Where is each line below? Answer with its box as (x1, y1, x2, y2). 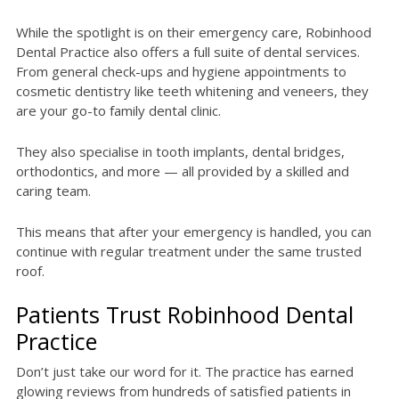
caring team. (16, 182, 91, 200)
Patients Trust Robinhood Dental (16, 299, 354, 330)
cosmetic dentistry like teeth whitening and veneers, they (16, 82, 369, 101)
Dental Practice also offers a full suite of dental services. (16, 43, 360, 61)
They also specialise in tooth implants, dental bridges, (16, 142, 345, 161)
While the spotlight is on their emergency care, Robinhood (16, 23, 371, 42)
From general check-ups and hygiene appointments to (16, 62, 346, 81)
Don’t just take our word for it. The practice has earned (16, 362, 354, 381)
